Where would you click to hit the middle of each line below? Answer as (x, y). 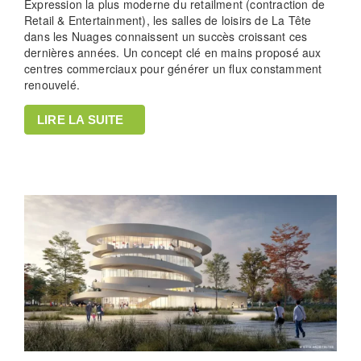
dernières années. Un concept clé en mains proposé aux (173, 52)
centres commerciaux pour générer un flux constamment (173, 68)
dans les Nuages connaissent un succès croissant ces (166, 36)
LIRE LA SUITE (81, 119)
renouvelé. (52, 84)
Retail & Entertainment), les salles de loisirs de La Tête (168, 20)
